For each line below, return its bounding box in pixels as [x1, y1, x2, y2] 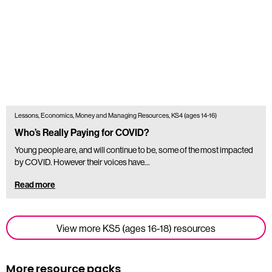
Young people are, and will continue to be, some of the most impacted [15, 144, 253, 155]
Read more [15, 179, 55, 190]
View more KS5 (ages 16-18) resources [56, 222, 216, 234]
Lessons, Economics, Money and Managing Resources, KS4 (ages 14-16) [15, 111, 217, 120]
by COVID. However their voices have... [15, 157, 150, 167]
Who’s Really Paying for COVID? [15, 126, 149, 138]
